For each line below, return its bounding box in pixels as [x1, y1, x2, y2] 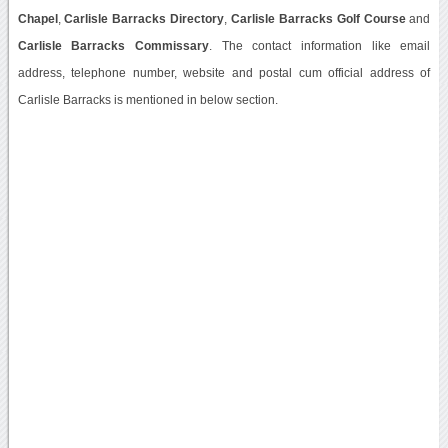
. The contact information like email [208, 39, 431, 52]
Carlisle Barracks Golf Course [230, 12, 406, 25]
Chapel [17, 12, 58, 25]
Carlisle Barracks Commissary [17, 39, 209, 52]
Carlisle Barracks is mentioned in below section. [17, 93, 278, 106]
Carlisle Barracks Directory [64, 12, 225, 25]
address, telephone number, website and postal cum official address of [17, 66, 431, 79]
